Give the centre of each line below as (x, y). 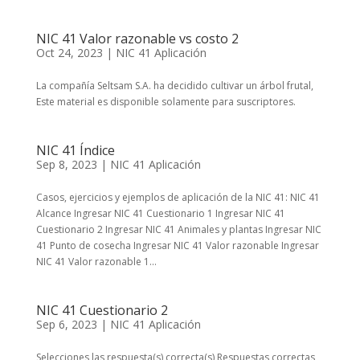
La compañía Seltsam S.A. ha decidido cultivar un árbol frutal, (174, 86)
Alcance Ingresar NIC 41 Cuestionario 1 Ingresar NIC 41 (160, 213)
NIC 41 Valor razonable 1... (96, 262)
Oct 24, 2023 (69, 53)
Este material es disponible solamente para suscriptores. (166, 102)
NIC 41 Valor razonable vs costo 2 (137, 39)
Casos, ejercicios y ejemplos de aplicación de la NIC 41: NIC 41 (178, 197)
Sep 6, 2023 (66, 324)
